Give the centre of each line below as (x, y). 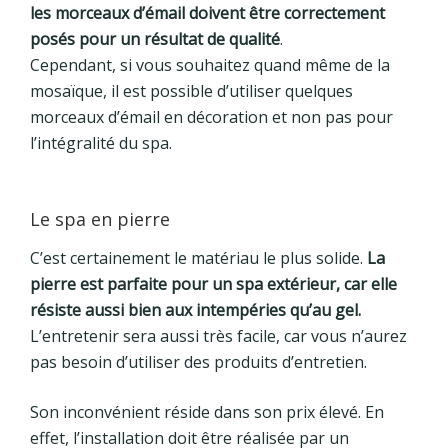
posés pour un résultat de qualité (155, 38)
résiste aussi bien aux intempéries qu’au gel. (195, 310)
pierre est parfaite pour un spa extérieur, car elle (213, 284)
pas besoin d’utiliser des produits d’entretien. (198, 362)
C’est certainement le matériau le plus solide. (198, 258)
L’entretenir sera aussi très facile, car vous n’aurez (218, 336)
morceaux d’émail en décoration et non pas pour (211, 116)
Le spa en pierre (100, 218)
